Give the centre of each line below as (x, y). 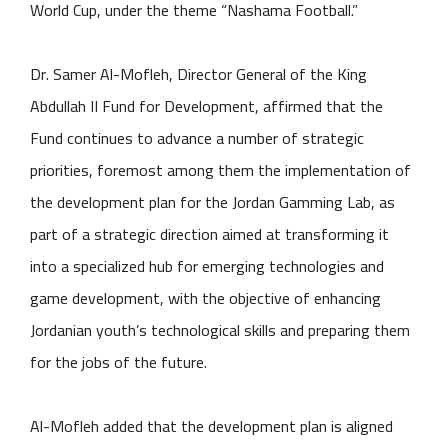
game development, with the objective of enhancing (205, 297)
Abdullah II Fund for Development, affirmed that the (206, 105)
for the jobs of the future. (118, 361)
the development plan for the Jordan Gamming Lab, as (212, 201)
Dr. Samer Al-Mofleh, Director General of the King (198, 73)
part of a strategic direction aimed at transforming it (209, 233)
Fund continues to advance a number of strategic (197, 137)
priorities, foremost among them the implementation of (220, 169)
